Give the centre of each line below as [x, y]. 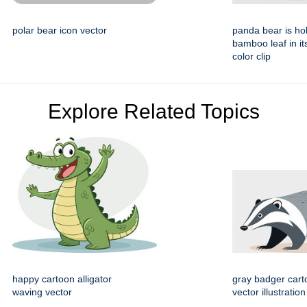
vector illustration [269, 292]
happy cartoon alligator [62, 279]
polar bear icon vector [60, 30]
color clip [251, 57]
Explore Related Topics [153, 112]
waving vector [42, 292]
